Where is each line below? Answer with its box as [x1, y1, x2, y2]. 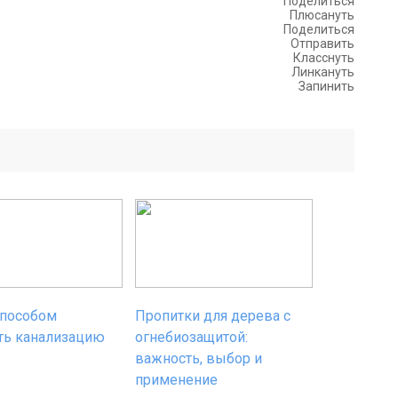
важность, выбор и [135, 350, 262, 367]
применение [135, 371, 218, 388]
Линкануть [291, 65, 354, 79]
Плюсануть [290, 8, 354, 22]
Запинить [298, 79, 354, 93]
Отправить [291, 36, 354, 51]
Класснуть [293, 51, 354, 65]
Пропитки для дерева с [135, 307, 291, 324]
